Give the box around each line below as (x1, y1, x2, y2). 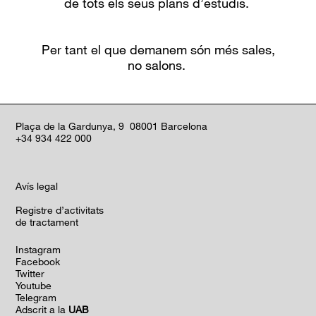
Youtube (16, 279, 51, 291)
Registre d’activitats (16, 204, 104, 216)
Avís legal (16, 180, 58, 192)
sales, (238, 42, 275, 57)
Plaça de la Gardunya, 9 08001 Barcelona (16, 120, 207, 132)
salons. (141, 57, 186, 73)
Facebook (16, 255, 60, 267)
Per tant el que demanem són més (41, 42, 238, 57)
